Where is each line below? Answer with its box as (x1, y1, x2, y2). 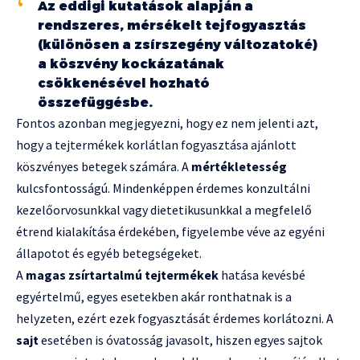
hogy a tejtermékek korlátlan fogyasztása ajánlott (16, 137, 297, 153)
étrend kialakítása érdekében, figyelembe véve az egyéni (16, 223, 325, 240)
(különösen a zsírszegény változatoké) (38, 37, 317, 53)
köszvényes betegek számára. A (16, 158, 191, 175)
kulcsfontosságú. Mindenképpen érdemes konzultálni (16, 180, 310, 197)
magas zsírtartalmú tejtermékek (26, 267, 219, 284)
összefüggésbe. (38, 95, 153, 111)
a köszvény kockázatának (38, 56, 224, 72)
